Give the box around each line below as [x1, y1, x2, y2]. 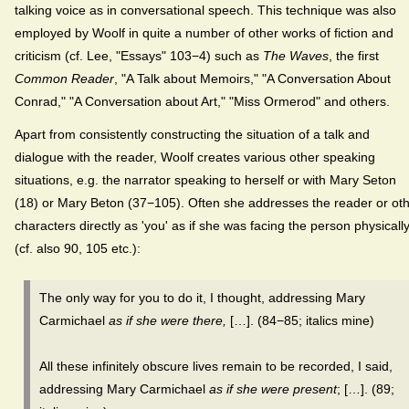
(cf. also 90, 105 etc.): [15, 241, 141, 257]
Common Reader [15, 71, 114, 87]
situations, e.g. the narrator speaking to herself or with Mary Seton [15, 173, 396, 188]
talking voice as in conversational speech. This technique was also [15, 3, 396, 18]
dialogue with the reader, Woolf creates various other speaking [15, 150, 375, 165]
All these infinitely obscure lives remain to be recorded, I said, [39, 359, 393, 374]
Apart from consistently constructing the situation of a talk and [15, 127, 370, 142]
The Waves [263, 48, 329, 64]
